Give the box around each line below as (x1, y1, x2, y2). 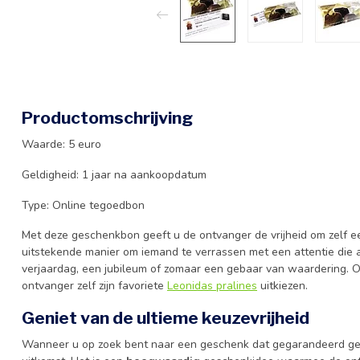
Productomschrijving (22, 108, 193, 128)
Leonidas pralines (167, 278, 257, 294)
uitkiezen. (257, 278, 308, 294)
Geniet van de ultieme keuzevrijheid (22, 308, 309, 329)
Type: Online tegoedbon (22, 197, 145, 213)
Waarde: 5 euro (22, 137, 101, 152)
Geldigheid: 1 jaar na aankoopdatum (22, 166, 207, 182)
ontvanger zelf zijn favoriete (22, 278, 167, 294)
